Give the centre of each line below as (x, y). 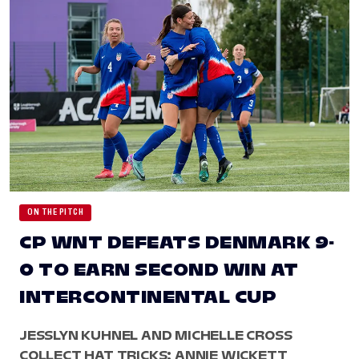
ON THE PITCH (55, 212)
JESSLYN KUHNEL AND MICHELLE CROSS (156, 335)
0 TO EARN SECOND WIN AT (159, 269)
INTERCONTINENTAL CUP (148, 296)
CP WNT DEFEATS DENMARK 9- (177, 242)
